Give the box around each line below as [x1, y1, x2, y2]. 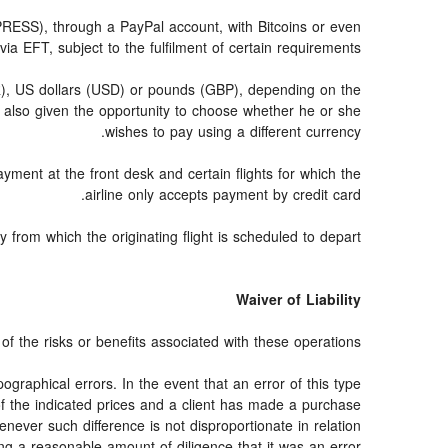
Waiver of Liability [236, 287, 361, 314]
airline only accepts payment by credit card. [85, 182, 361, 209]
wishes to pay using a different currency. [105, 119, 361, 146]
